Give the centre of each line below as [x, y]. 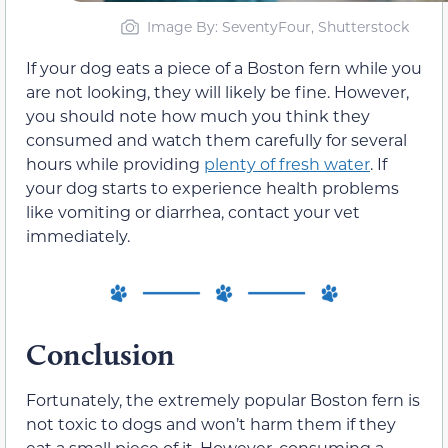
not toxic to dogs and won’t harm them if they [211, 423]
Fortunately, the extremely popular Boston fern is [223, 399]
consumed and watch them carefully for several [216, 139]
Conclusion [100, 354]
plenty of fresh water [287, 163]
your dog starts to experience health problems [212, 187]
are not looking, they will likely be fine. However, [217, 91]
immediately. [78, 235]
